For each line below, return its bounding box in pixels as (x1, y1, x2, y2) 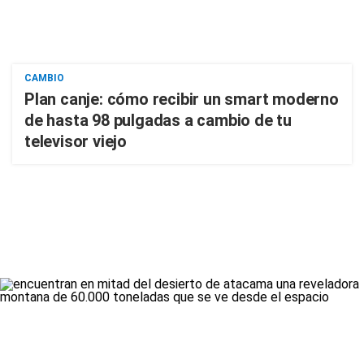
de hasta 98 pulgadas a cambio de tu (24, 110, 292, 130)
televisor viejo (24, 132, 128, 151)
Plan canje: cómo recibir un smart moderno (24, 89, 339, 109)
